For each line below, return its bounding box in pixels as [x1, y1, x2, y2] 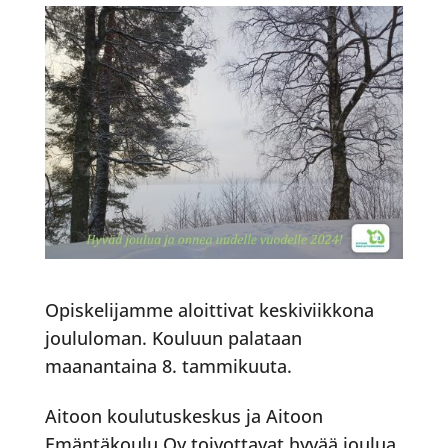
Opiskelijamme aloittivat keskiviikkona [44, 298, 374, 323]
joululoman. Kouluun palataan [44, 326, 302, 351]
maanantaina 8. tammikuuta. [44, 354, 292, 379]
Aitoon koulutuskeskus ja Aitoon [44, 403, 323, 428]
